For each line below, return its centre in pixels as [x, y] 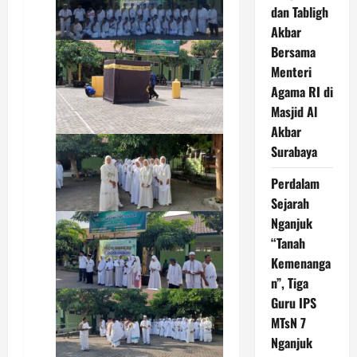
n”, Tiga [289, 283]
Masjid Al [294, 112]
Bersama [293, 52]
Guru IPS [293, 303]
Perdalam [295, 183]
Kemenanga [300, 263]
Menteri [291, 72]
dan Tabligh [299, 12]
